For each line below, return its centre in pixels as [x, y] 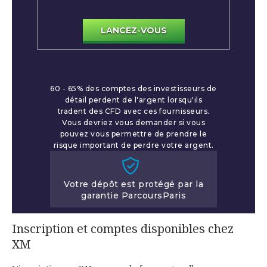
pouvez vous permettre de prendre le [133, 134]
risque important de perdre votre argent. [133, 145]
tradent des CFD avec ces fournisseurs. [133, 111]
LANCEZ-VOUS [133, 31]
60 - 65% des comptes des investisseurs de [133, 89]
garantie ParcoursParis [133, 196]
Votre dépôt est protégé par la [133, 184]
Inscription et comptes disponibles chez [123, 229]
